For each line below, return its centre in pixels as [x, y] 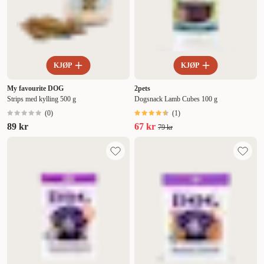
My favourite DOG [35, 89]
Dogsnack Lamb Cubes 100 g [176, 99]
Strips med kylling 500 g [42, 99]
